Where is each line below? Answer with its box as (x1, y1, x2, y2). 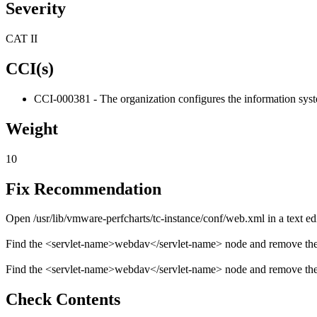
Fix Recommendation (6, 179, 161, 198)
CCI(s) (6, 59, 54, 78)
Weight (6, 119, 58, 138)
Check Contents (6, 290, 120, 309)
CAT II (6, 33, 38, 45)
